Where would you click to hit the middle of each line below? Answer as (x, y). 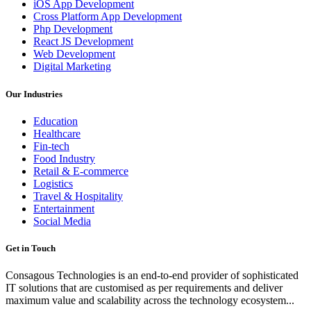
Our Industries (34, 94)
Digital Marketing (72, 67)
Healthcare (57, 133)
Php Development (73, 29)
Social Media (62, 221)
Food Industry (64, 158)
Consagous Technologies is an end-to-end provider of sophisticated (152, 276)
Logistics (53, 183)
